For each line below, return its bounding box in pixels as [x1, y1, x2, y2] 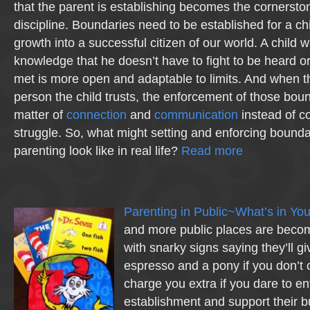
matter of [14, 108, 66, 122]
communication [154, 108, 238, 122]
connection [66, 108, 127, 122]
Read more [181, 144, 243, 158]
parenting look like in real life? [14, 144, 181, 158]
